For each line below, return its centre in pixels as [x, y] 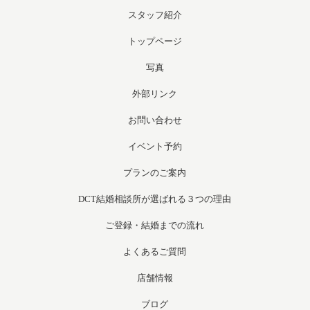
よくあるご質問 [155, 252]
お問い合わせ [155, 120]
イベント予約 [155, 146]
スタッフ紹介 [155, 15]
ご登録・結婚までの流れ [155, 225]
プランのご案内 [155, 173]
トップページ [155, 41]
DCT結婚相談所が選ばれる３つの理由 [155, 199]
